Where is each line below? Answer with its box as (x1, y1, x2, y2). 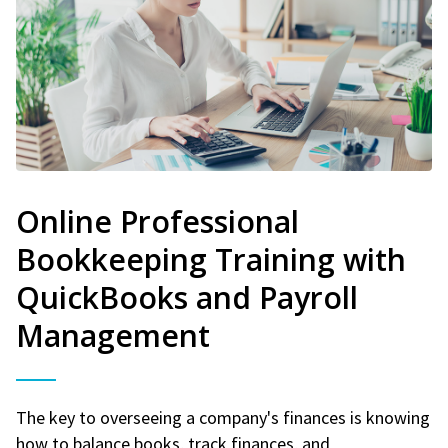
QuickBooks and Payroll (16, 276, 358, 318)
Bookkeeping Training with (16, 238, 406, 280)
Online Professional (16, 200, 299, 242)
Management (16, 314, 210, 356)
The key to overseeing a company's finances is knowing (16, 405, 430, 429)
